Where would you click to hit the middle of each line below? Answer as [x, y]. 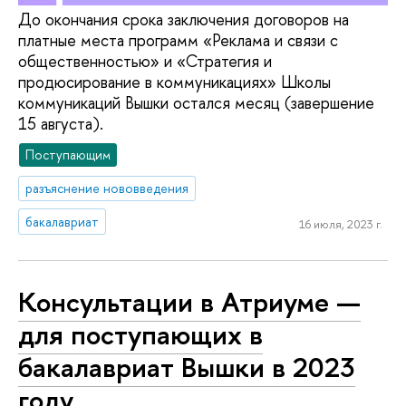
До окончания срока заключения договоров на [184, 20]
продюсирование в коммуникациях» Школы [174, 82]
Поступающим [68, 154]
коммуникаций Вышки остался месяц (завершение [196, 103]
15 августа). [61, 124]
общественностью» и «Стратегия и [145, 62]
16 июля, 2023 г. [340, 224]
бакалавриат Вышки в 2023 [187, 367]
